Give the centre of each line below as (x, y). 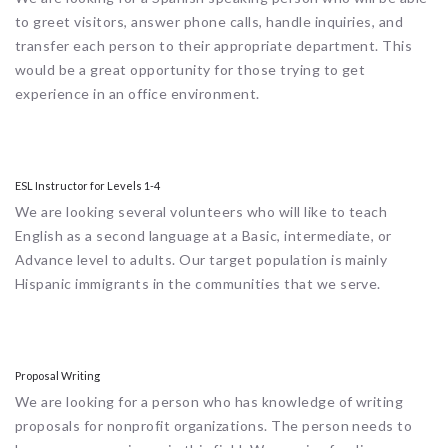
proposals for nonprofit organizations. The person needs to (214, 426)
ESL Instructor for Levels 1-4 (87, 186)
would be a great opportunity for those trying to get (190, 70)
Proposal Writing (57, 376)
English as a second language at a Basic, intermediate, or (203, 236)
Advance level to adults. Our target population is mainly (201, 260)
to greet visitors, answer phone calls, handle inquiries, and (209, 22)
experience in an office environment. (137, 94)
